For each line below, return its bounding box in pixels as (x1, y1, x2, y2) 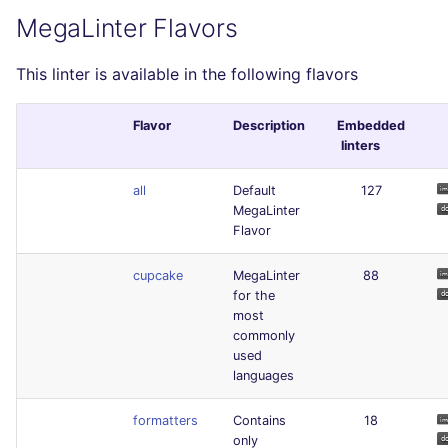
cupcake (133, 267, 183, 283)
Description (233, 117, 305, 133)
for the (233, 287, 275, 303)
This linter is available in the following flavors (16, 63, 358, 84)
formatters (133, 412, 198, 428)
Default (233, 182, 276, 198)
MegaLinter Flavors (16, 12, 238, 43)
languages (233, 367, 294, 383)
